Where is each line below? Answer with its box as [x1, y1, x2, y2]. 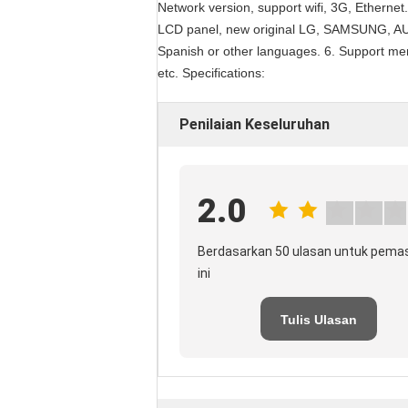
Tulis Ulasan [280, 312, 357, 327]
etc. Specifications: [158, 66, 265, 80]
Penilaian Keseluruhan [179, 116, 330, 133]
